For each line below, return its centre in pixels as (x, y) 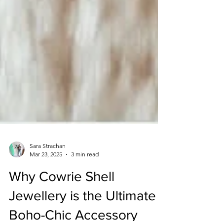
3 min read (85, 199)
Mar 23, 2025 (46, 199)
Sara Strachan (48, 190)
